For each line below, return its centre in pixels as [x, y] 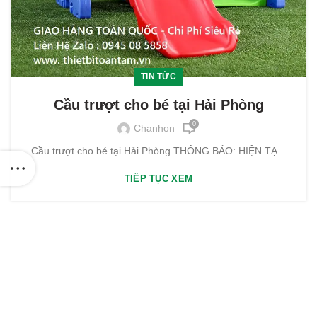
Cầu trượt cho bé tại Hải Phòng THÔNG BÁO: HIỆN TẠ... [158, 151]
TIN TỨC [158, 76]
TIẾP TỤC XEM [158, 179]
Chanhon [154, 128]
